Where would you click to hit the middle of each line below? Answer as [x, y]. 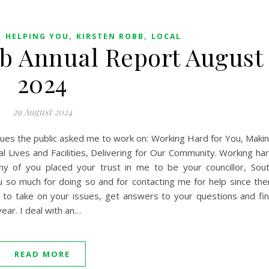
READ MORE [42, 254]
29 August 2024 [42, 112]
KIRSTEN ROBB [110, 37]
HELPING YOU [37, 37]
